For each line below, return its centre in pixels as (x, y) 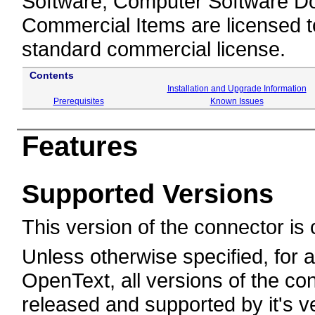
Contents (52, 75)
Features (79, 146)
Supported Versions (147, 194)
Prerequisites (78, 101)
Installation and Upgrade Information (237, 88)
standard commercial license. (153, 49)
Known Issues (237, 101)
